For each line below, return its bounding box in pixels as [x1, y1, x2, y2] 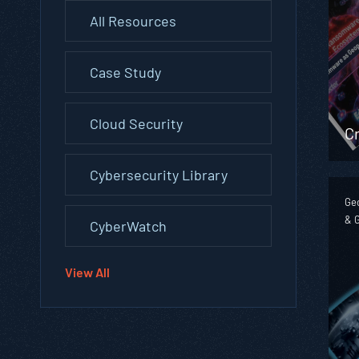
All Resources [90, 11, 176, 30]
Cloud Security [90, 114, 183, 132]
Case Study [90, 63, 161, 81]
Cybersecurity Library [90, 165, 228, 184]
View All [65, 264, 110, 280]
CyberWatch [90, 216, 167, 235]
